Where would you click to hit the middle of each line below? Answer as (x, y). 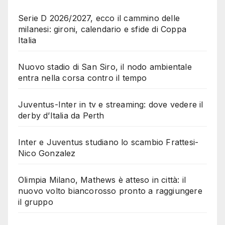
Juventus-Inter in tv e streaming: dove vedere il (111, 104)
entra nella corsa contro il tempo (83, 78)
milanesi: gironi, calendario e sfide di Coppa (102, 29)
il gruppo (36, 202)
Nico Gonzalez (47, 153)
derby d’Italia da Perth (61, 115)
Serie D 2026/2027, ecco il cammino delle (99, 18)
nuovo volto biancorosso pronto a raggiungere (110, 191)
